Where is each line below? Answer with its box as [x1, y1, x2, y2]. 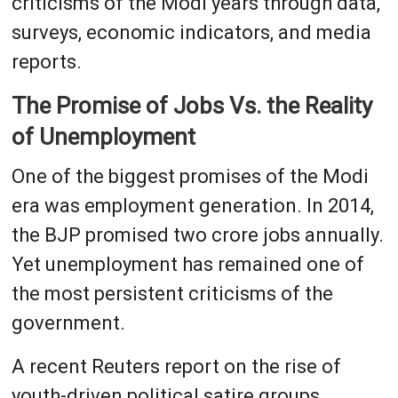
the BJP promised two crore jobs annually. [11, 223, 384, 246]
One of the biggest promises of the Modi [11, 164, 369, 187]
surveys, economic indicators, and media [11, 20, 371, 44]
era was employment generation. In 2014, [11, 194, 374, 217]
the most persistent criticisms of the [11, 282, 333, 305]
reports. [11, 50, 82, 73]
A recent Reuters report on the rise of [11, 354, 341, 378]
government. [11, 311, 125, 334]
